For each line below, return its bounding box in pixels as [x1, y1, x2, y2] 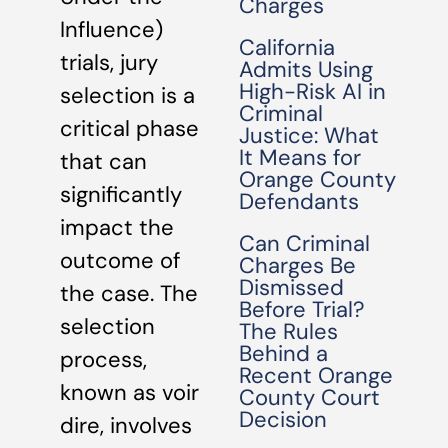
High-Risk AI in [239, 77, 387, 106]
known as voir [60, 378, 199, 408]
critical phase [60, 114, 199, 144]
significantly [60, 180, 182, 210]
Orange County [239, 165, 397, 194]
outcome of [60, 246, 180, 276]
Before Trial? [239, 295, 366, 324]
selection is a [60, 81, 195, 111]
